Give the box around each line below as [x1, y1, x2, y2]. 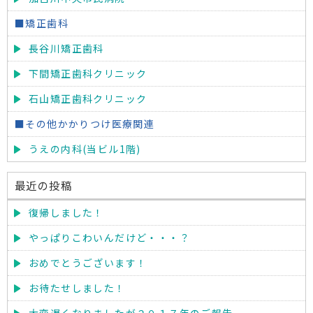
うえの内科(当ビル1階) [29, 142, 141, 156]
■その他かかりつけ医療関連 [15, 117, 155, 131]
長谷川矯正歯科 [29, 41, 104, 55]
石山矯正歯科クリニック [29, 92, 147, 105]
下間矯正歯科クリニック [29, 66, 147, 80]
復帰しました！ [29, 205, 104, 219]
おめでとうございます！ [29, 256, 147, 270]
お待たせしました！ [29, 281, 126, 295]
